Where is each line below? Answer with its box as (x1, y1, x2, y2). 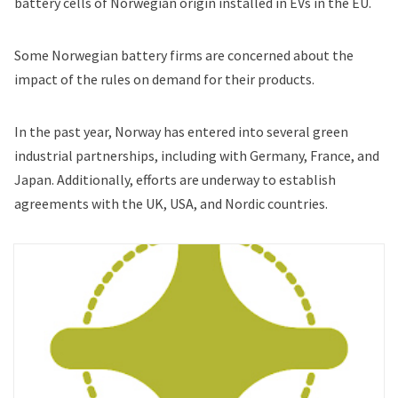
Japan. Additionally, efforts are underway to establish (14, 171, 336, 189)
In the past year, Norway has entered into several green (14, 123, 348, 141)
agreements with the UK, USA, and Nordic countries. (14, 195, 328, 213)
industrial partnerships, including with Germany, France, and (14, 147, 379, 165)
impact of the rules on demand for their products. (14, 70, 317, 89)
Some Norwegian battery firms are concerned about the (14, 46, 354, 65)
